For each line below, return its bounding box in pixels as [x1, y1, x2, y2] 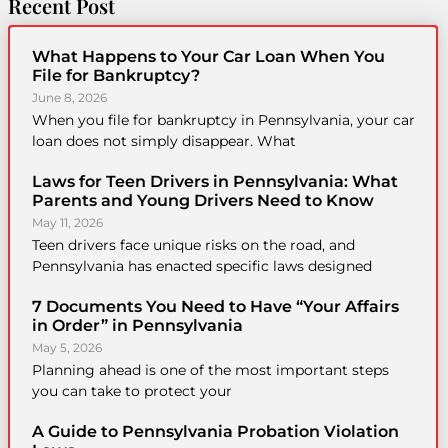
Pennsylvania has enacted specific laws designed [31, 256, 372, 275]
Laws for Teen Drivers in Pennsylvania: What [31, 171, 398, 191]
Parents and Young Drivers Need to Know [31, 190, 374, 210]
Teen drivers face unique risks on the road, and [31, 235, 355, 254]
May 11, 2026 [31, 214, 103, 230]
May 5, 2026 [31, 339, 102, 355]
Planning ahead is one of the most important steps [31, 360, 389, 379]
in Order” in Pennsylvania [31, 315, 243, 335]
